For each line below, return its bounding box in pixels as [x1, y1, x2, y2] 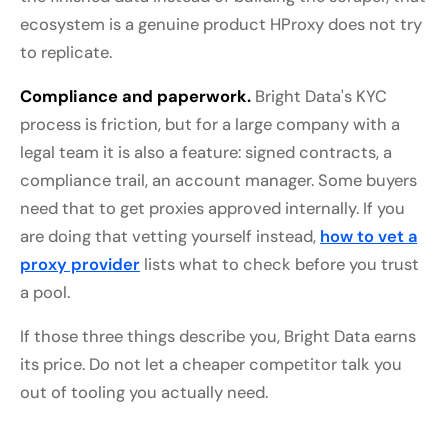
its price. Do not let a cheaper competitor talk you [20, 354, 402, 376]
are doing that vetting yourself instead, [20, 226, 320, 248]
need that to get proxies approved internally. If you [20, 198, 405, 220]
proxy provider [20, 254, 140, 276]
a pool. [20, 282, 70, 304]
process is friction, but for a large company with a [20, 114, 400, 136]
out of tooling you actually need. [20, 382, 268, 404]
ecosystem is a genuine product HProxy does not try [20, 14, 422, 36]
